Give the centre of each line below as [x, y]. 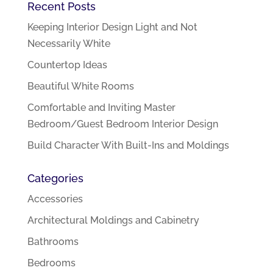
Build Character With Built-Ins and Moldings [128, 146]
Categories [55, 179]
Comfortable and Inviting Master [101, 108]
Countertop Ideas [67, 65]
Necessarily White [69, 44]
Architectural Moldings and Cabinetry [113, 221]
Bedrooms [51, 263]
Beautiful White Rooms [80, 87]
